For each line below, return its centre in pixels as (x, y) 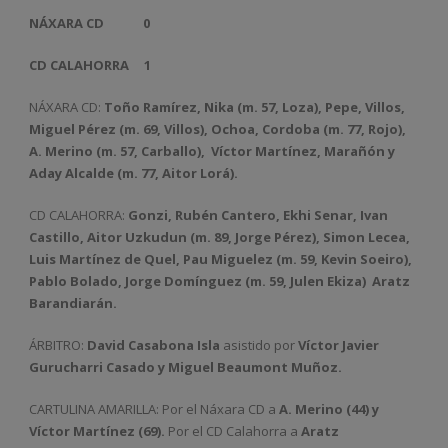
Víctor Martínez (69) (95, 431)
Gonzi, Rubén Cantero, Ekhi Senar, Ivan (258, 215)
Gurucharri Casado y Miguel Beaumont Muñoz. (185, 367)
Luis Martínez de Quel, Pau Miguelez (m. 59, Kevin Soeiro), (220, 259)
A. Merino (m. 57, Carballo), (117, 151)
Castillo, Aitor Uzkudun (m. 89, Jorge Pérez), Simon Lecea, (219, 237)
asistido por (259, 345)
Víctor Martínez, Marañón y (303, 151)
